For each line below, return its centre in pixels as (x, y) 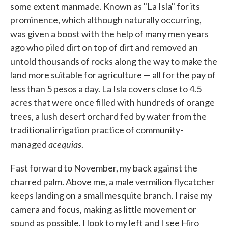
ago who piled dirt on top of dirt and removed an (104, 47)
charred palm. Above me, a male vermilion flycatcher (112, 181)
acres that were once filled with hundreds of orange (112, 102)
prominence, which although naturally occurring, (106, 20)
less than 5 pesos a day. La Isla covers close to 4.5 (106, 88)
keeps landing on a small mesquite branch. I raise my (111, 195)
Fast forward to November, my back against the (104, 168)
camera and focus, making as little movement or (103, 209)
